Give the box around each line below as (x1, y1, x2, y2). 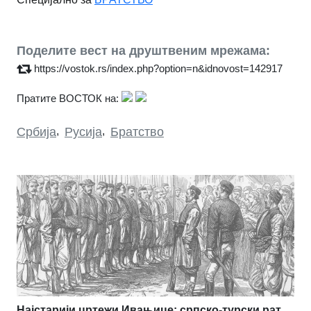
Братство (110, 124, 164, 139)
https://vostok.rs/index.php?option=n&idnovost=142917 (34, 62, 283, 74)
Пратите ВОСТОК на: (17, 92, 119, 104)
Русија (65, 124, 102, 139)
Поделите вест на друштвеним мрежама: (17, 43, 270, 58)
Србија (17, 124, 56, 139)
